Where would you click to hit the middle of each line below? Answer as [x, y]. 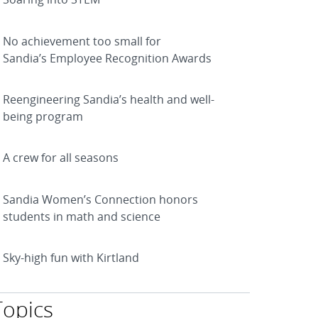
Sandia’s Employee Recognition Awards [107, 58]
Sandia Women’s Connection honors [100, 199]
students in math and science [82, 216]
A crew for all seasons [61, 158]
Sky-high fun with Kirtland [71, 258]
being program [43, 116]
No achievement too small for [82, 41]
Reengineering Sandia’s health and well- [109, 99]
